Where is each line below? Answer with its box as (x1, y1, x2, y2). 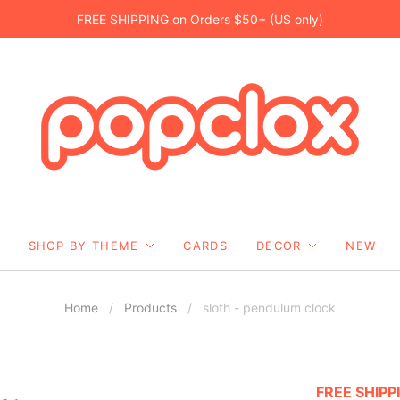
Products (124, 300, 177, 315)
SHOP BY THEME (28, 238, 139, 253)
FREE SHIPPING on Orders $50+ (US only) (77, 12, 323, 27)
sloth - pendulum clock (203, 300, 336, 315)
